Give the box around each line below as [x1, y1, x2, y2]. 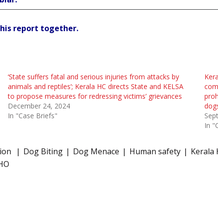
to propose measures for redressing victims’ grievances [7, 91, 182, 101]
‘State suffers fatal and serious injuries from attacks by [7, 72, 179, 82]
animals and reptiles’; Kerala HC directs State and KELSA [7, 82, 183, 91]
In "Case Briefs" [7, 111, 57, 121]
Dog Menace [73, 146, 119, 157]
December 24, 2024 [7, 101, 70, 111]
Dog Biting [23, 146, 63, 157]
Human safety [129, 146, 181, 157]
